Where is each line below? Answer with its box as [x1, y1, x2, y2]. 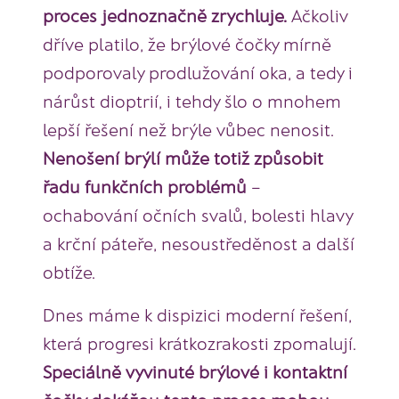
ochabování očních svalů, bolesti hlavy [43, 204, 353, 226]
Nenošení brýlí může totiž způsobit [43, 147, 323, 169]
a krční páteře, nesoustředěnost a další [43, 232, 354, 255]
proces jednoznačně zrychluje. [43, 4, 287, 27]
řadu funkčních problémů [43, 175, 251, 198]
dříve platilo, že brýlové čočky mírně [43, 33, 331, 55]
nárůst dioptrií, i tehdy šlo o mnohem [43, 90, 341, 112]
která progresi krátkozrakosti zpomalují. [43, 332, 356, 354]
